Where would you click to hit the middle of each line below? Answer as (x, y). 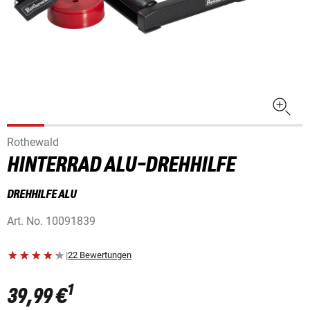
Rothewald (33, 143)
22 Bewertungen (100, 255)
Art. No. (25, 221)
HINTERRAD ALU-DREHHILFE (121, 166)
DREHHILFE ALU (42, 195)
